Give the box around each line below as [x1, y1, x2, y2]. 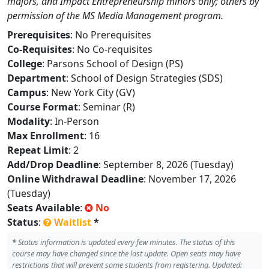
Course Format [7, 100, 78, 113]
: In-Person [50, 115, 99, 128]
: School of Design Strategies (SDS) [66, 71, 223, 85]
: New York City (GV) [46, 86, 135, 99]
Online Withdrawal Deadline [7, 172, 144, 186]
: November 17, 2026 [144, 172, 236, 186]
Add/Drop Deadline [7, 158, 98, 171]
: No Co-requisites [72, 43, 153, 56]
